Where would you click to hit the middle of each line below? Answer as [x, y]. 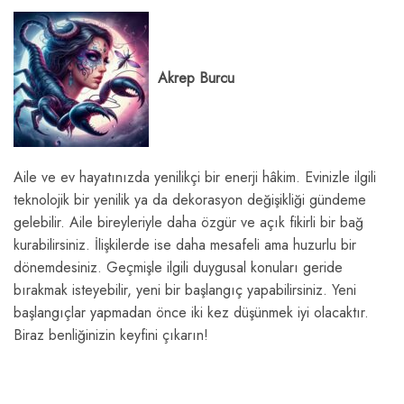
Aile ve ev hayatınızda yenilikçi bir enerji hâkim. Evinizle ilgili [195, 177]
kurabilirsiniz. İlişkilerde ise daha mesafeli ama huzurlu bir [185, 244]
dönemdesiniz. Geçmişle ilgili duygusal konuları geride [178, 267]
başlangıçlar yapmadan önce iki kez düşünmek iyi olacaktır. [191, 312]
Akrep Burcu [192, 78]
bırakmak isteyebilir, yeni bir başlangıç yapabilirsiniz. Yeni [185, 289]
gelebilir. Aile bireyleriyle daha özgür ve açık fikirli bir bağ [188, 222]
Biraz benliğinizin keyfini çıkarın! [111, 335]
